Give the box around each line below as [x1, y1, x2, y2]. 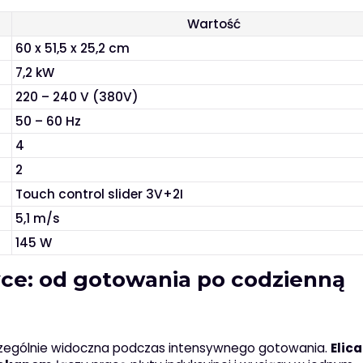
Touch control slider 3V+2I [15, 186, 184, 203]
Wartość [187, 15, 241, 33]
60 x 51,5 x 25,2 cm [15, 40, 130, 58]
